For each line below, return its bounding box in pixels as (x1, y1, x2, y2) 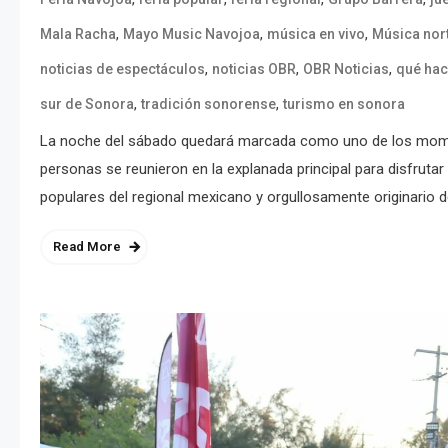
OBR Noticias (303, 60, 389, 77)
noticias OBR (212, 60, 296, 77)
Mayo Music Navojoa (123, 25, 260, 42)
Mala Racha (40, 25, 116, 42)
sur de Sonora (40, 95, 134, 112)
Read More (53, 238, 121, 254)
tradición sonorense (141, 95, 276, 112)
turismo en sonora (283, 95, 405, 112)
